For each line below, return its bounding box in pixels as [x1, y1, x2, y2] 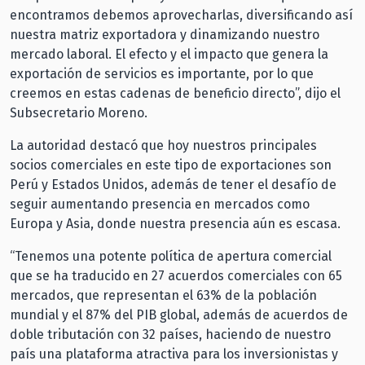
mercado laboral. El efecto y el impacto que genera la [10, 46, 328, 62]
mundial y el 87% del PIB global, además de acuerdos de [10, 306, 348, 323]
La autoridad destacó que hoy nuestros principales [10, 137, 317, 153]
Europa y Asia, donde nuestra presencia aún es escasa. [10, 215, 347, 231]
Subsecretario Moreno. [10, 104, 151, 121]
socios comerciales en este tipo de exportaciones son [10, 156, 332, 173]
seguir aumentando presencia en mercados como [10, 196, 310, 212]
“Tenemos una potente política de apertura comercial [10, 248, 332, 264]
